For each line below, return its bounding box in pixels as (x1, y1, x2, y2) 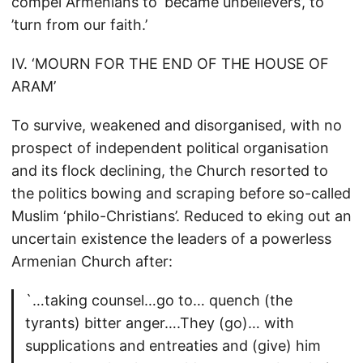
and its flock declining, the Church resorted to (11, 162, 328, 179)
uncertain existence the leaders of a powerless (11, 230, 331, 247)
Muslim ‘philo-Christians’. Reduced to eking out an (11, 207, 352, 224)
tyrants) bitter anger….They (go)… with (25, 314, 294, 331)
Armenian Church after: (11, 253, 173, 270)
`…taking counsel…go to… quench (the (25, 292, 293, 309)
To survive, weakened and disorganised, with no (11, 117, 342, 134)
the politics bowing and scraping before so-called (11, 185, 351, 202)
